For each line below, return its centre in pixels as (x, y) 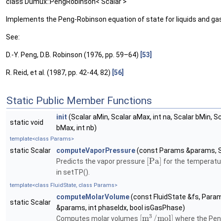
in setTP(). (73, 172)
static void (27, 123)
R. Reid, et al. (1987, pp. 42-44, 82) (59, 73)
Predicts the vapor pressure (101, 162)
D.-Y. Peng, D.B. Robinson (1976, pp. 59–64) (73, 55)
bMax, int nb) (76, 128)
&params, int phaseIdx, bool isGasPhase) (121, 208)
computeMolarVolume (93, 197)
